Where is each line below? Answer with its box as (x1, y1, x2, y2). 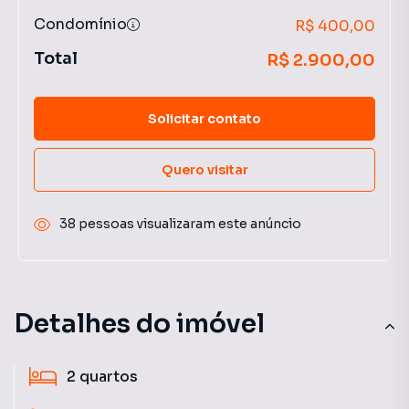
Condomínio (34, 15, 127, 34)
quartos (79, 367, 138, 386)
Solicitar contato (148, 110, 261, 127)
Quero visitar (161, 161, 248, 178)
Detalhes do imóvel (14, 308, 265, 340)
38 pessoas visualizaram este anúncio (59, 215, 301, 232)
